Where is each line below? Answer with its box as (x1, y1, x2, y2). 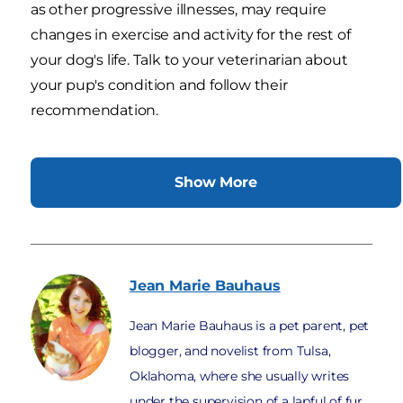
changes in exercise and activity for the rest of (31, 25, 351, 43)
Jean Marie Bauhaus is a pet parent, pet (130, 317, 370, 334)
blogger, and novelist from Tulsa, (130, 342, 331, 359)
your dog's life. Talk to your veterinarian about (31, 50, 348, 68)
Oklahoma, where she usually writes (130, 367, 350, 384)
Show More (175, 173, 257, 191)
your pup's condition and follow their (31, 76, 288, 94)
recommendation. (31, 101, 159, 119)
